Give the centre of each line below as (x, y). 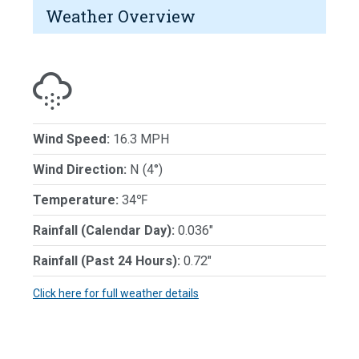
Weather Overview (121, 16)
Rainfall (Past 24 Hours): (107, 260)
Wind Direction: (80, 169)
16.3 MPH (140, 139)
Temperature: (76, 200)
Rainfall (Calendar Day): (104, 230)
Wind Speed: (71, 139)
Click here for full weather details (116, 293)
